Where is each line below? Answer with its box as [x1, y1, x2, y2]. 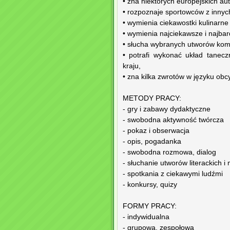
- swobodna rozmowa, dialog [123, 148, 216, 157]
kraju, [123, 62, 141, 70]
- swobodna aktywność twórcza [123, 116, 224, 124]
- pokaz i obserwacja [123, 127, 189, 135]
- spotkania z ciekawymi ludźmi [123, 170, 223, 178]
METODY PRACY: [123, 94, 181, 103]
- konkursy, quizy [123, 181, 177, 189]
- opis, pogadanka [123, 138, 181, 146]
